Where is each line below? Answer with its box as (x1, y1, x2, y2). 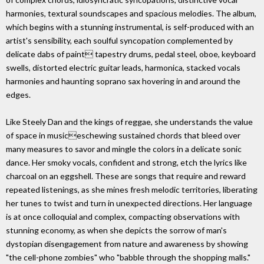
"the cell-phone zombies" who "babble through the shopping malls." (6, 252, 250, 263)
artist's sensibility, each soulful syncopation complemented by (6, 35, 233, 46)
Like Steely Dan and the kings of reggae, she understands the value (6, 117, 253, 127)
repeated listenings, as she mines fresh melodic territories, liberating (6, 184, 258, 195)
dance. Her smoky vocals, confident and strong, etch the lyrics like (6, 157, 247, 168)
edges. (6, 90, 31, 100)
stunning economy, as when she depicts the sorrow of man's (6, 225, 227, 236)
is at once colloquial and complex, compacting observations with (6, 212, 240, 222)
